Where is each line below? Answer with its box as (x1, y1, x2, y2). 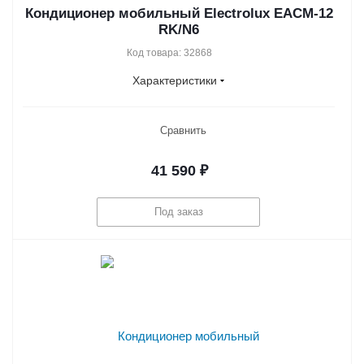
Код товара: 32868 (127, 46, 212, 58)
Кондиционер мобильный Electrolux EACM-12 (24, 5, 333, 21)
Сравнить (159, 123, 206, 136)
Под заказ (154, 206, 203, 219)
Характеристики (132, 73, 217, 87)
